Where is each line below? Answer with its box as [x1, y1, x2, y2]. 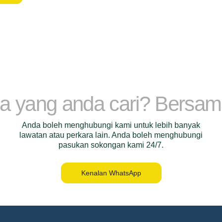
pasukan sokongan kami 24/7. [58, 141, 164, 149]
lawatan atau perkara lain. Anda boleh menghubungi [19, 131, 203, 139]
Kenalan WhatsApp [81, 169, 141, 177]
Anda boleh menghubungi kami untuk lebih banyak [22, 121, 200, 129]
